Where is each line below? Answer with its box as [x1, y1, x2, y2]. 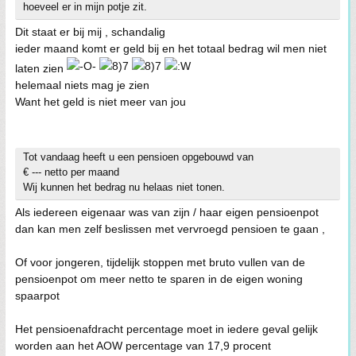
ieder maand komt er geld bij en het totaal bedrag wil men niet [15, 41, 327, 55]
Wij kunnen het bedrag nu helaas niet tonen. [23, 180, 225, 193]
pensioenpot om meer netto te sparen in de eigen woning [15, 272, 303, 285]
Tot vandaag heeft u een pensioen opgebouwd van [23, 150, 253, 163]
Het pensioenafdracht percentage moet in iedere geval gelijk [15, 322, 318, 335]
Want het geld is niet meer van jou [15, 95, 186, 108]
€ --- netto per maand [23, 165, 119, 178]
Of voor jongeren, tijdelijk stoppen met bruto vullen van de [15, 255, 305, 269]
